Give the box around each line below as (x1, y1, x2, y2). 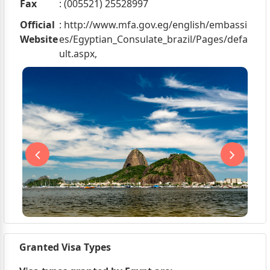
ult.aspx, (58, 47, 97, 60)
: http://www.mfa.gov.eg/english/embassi (58, 18, 247, 31)
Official (19, 18, 55, 31)
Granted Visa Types (19, 240, 111, 254)
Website (19, 33, 58, 46)
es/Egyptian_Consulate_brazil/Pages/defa (58, 33, 248, 46)
